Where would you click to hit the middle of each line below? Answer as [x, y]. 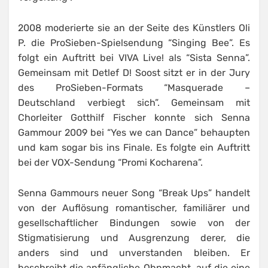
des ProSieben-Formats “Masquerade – [134, 88]
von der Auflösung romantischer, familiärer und [134, 208]
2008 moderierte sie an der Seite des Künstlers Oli [134, 28]
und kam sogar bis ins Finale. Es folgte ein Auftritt [134, 148]
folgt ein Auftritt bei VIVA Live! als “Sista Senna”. [134, 58]
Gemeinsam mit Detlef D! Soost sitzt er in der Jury [134, 73]
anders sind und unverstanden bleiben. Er [134, 253]
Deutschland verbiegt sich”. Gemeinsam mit [134, 103]
